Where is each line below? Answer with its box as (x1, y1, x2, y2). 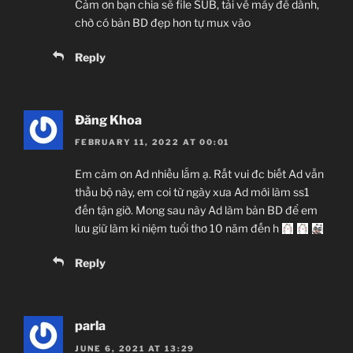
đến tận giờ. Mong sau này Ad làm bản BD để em (75, 203, 318, 217)
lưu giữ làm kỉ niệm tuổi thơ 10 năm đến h (75, 221, 281, 236)
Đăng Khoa (75, 112, 142, 128)
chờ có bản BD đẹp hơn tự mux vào (75, 15, 251, 29)
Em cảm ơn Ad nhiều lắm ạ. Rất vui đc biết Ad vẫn (75, 167, 324, 181)
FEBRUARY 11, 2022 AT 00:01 (75, 137, 230, 147)
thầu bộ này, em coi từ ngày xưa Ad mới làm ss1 (75, 185, 310, 199)
